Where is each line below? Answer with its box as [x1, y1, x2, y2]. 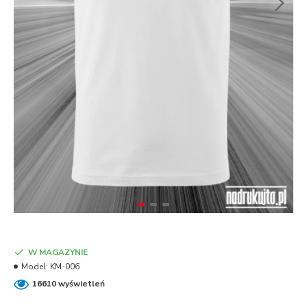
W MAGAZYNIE [28, 246, 88, 258]
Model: [21, 260, 48, 272]
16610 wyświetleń [32, 278, 105, 290]
